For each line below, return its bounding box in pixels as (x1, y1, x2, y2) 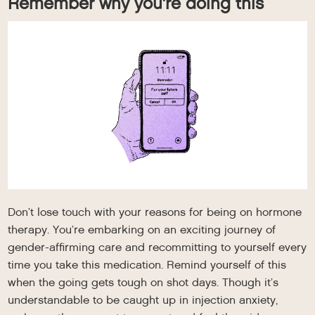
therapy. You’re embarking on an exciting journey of (8, 222, 276, 238)
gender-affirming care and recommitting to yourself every (8, 240, 307, 255)
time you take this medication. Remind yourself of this (8, 257, 287, 273)
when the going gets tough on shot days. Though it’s (8, 275, 279, 290)
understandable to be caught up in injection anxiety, (8, 292, 278, 308)
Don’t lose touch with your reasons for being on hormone (8, 205, 302, 220)
